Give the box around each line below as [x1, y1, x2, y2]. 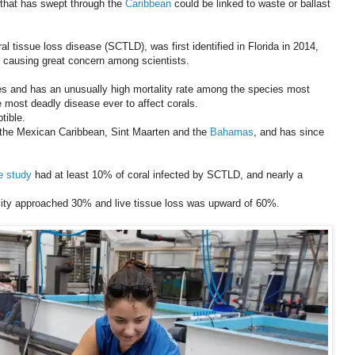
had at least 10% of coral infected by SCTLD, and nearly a [32, 169, 303, 181]
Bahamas [210, 126, 254, 139]
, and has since [254, 126, 324, 139]
